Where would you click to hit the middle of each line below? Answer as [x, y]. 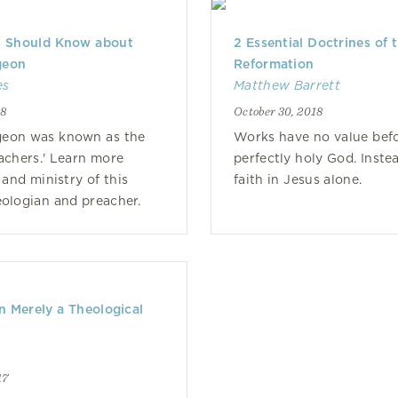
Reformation [274, 64]
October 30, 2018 [279, 111]
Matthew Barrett [287, 85]
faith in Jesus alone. [298, 179]
